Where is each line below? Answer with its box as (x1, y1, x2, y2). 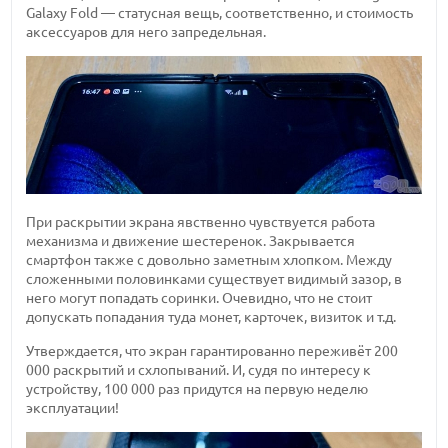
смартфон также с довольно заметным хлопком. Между (26, 252, 393, 269)
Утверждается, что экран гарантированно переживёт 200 (26, 342, 399, 359)
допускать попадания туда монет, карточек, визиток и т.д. (26, 309, 397, 326)
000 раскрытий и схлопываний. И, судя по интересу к (26, 361, 372, 378)
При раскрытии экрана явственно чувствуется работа (26, 214, 376, 231)
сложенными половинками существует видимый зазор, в (26, 271, 403, 288)
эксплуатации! (26, 399, 120, 416)
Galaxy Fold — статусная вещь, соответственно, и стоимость (26, 4, 414, 21)
